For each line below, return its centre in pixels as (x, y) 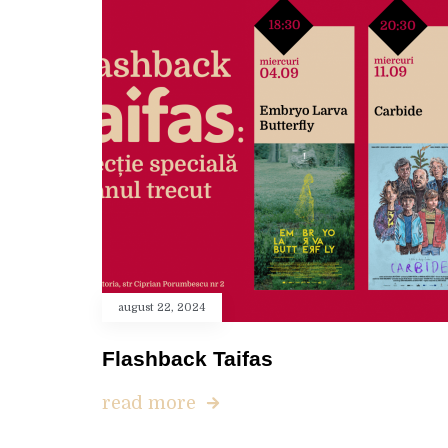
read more (149, 403)
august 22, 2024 (162, 308)
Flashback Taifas (187, 359)
